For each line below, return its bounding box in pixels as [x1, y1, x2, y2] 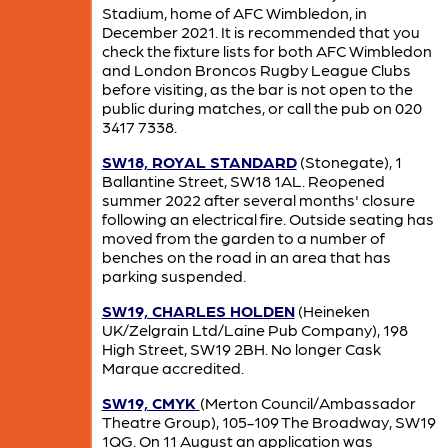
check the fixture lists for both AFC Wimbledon [101, 40, 432, 60]
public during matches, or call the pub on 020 [101, 97, 422, 117]
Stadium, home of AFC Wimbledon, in [101, 2, 367, 22]
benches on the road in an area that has [101, 246, 391, 266]
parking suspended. [101, 265, 246, 285]
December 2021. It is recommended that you [101, 21, 420, 41]
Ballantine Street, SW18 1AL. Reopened [101, 170, 385, 190]
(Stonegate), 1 [296, 151, 402, 171]
